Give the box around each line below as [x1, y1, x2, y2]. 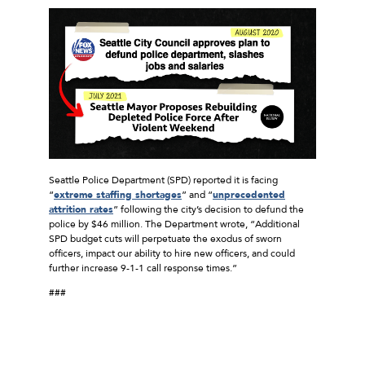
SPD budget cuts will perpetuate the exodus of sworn [49, 231, 282, 245]
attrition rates [49, 202, 113, 216]
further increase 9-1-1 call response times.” [49, 261, 237, 275]
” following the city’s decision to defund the [113, 202, 304, 216]
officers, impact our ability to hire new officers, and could [49, 246, 295, 260]
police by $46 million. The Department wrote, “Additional [49, 217, 300, 231]
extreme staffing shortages [54, 187, 182, 201]
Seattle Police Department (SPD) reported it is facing [49, 173, 278, 187]
